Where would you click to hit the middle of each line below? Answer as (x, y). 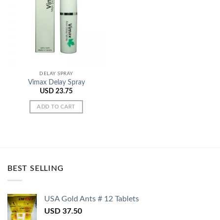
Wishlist (90, 16)
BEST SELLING (36, 168)
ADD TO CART (56, 107)
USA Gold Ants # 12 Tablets (92, 199)
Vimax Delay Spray (56, 82)
